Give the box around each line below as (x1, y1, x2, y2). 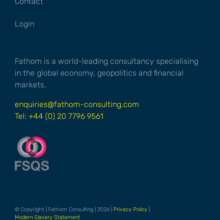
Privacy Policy (113, 206, 147, 213)
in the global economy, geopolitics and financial (15, 68, 184, 78)
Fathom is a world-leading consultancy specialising (15, 56, 198, 66)
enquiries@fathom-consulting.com (15, 99, 139, 109)
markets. (15, 80, 46, 89)
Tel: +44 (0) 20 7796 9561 (15, 111, 103, 121)
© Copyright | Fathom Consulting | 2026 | (15, 206, 113, 213)
